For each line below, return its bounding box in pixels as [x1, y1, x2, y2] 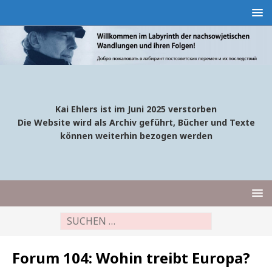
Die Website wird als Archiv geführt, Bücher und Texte [17, 117, 255, 129]
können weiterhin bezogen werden [59, 130, 212, 142]
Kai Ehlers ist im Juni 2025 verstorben [55, 103, 217, 115]
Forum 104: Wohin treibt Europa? [12, 248, 250, 268]
